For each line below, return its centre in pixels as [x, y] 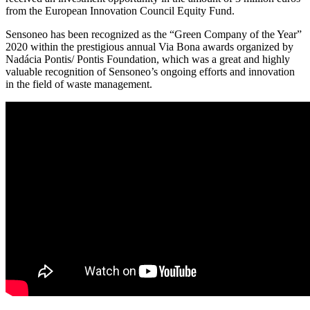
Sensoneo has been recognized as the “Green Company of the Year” [154, 34]
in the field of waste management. [79, 84]
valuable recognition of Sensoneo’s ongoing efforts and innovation [150, 71]
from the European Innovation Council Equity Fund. [120, 10]
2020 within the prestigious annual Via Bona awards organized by [149, 46]
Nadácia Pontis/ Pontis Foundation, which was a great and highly [148, 59]
